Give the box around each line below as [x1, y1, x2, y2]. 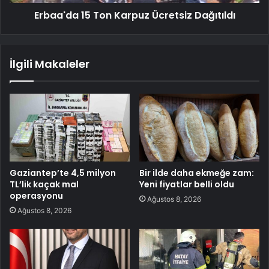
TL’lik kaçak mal [10, 178, 79, 190]
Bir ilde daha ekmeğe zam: [139, 166, 254, 179]
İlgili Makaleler [10, 56, 89, 72]
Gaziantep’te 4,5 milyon [10, 166, 116, 179]
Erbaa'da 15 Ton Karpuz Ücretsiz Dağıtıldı [34, 8, 235, 23]
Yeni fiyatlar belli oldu [139, 178, 234, 190]
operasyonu [10, 189, 63, 202]
